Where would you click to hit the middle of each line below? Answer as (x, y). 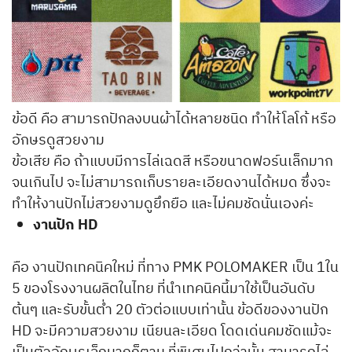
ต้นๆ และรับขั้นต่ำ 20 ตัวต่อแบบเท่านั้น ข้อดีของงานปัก (170, 311)
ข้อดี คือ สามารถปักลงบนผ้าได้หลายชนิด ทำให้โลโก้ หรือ (174, 120)
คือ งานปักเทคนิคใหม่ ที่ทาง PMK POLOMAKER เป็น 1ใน (175, 268)
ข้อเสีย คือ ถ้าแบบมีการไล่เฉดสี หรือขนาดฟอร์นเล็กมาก (172, 162)
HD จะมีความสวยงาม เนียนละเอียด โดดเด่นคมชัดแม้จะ (172, 332)
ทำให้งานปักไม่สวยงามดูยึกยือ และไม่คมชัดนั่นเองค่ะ (163, 205)
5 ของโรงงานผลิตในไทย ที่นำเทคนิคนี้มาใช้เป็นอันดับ (163, 290)
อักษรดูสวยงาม (58, 141)
